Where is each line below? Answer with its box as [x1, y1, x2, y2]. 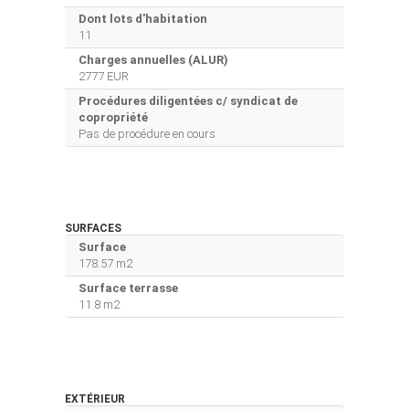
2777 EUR [79, 68, 129, 83]
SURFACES [65, 221, 121, 235]
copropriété [79, 110, 148, 124]
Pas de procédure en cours [79, 126, 215, 141]
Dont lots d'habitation [79, 11, 207, 26]
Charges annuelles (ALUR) [79, 52, 228, 67]
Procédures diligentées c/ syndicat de [79, 93, 298, 108]
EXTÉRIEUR [65, 392, 125, 405]
